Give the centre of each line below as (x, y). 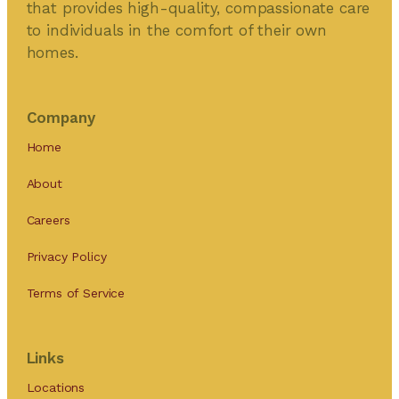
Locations (56, 387)
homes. (52, 52)
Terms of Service (76, 293)
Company (61, 117)
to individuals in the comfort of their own (176, 30)
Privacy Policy (66, 256)
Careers (48, 220)
